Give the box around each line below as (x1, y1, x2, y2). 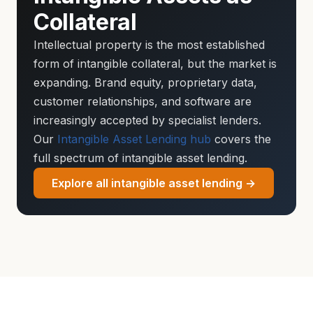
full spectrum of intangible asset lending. (34, 151, 247, 165)
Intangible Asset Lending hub (57, 132, 211, 146)
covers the (211, 132, 271, 146)
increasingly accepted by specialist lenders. (34, 113, 261, 127)
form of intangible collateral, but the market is (34, 57, 277, 71)
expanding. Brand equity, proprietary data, (34, 75, 257, 89)
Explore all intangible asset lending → (52, 176, 256, 190)
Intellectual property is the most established (34, 38, 265, 52)
